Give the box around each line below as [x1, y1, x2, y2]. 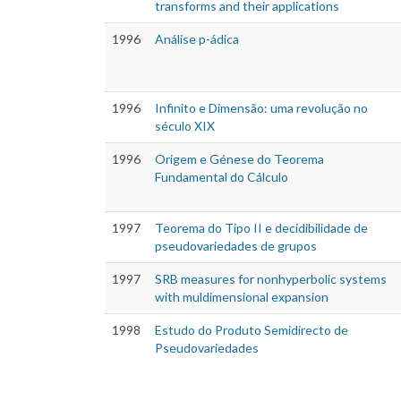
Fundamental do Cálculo [155, 169, 288, 185]
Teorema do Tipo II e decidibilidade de [155, 220, 368, 236]
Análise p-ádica [155, 31, 239, 47]
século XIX [155, 118, 215, 134]
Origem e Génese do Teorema [155, 151, 324, 167]
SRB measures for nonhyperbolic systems [155, 271, 387, 287]
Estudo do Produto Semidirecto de [155, 322, 348, 338]
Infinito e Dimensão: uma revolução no [155, 100, 368, 116]
